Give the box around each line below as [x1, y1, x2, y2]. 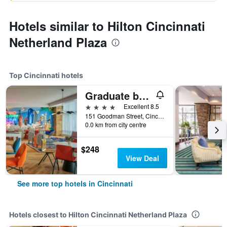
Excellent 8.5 [124, 102, 159, 110]
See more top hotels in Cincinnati [17, 178, 133, 188]
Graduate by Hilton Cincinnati [139, 88, 149, 103]
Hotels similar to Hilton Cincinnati [9, 17, 205, 34]
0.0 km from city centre [85, 120, 146, 129]
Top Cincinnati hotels [9, 71, 83, 80]
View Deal [125, 153, 159, 163]
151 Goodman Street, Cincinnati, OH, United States [158, 111, 164, 120]
